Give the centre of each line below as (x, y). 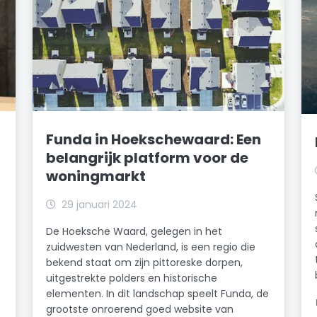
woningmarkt (96, 176)
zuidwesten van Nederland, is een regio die (151, 247)
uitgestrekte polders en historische (132, 278)
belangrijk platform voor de (148, 157)
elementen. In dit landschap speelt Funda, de (158, 293)
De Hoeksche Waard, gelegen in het (134, 231)
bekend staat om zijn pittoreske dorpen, (145, 262)
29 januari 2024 (100, 204)
